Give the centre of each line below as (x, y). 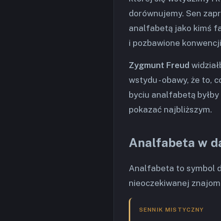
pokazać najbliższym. (170, 110)
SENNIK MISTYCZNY (172, 210)
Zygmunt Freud (159, 65)
